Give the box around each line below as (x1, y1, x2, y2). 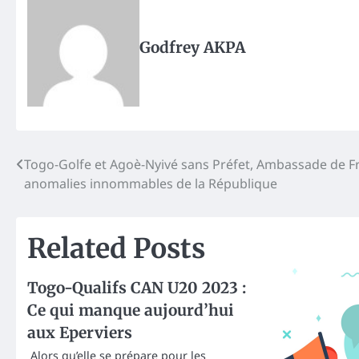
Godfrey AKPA (139, 38, 245, 58)
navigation (15, 184, 117, 210)
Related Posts (27, 232, 205, 266)
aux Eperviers (27, 323, 132, 343)
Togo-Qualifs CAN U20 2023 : (27, 278, 246, 298)
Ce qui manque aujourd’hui (27, 301, 234, 321)
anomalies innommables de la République (24, 175, 277, 193)
